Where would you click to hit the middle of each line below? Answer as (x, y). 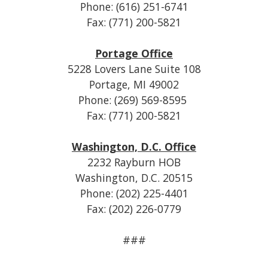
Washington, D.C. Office (134, 147)
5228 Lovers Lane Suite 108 (134, 69)
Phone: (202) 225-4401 (134, 193)
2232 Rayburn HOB (134, 162)
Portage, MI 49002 (134, 84)
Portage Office (134, 53)
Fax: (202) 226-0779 (134, 209)
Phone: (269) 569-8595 (134, 100)
